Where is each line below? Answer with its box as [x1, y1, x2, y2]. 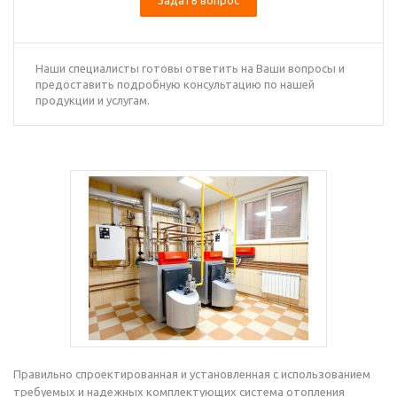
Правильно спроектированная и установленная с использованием [13, 368, 370, 380]
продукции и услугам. [35, 94, 150, 106]
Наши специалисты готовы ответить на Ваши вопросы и [35, 62, 345, 74]
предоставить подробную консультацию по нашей [35, 78, 315, 90]
